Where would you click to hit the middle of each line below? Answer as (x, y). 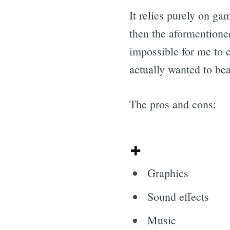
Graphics (168, 173)
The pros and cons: (173, 104)
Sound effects (178, 197)
